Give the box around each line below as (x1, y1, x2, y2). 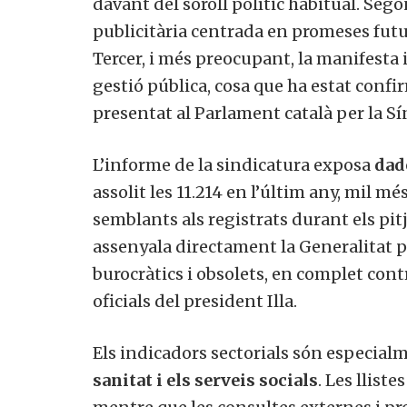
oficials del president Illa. (93, 291, 297, 313)
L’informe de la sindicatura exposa (93, 154, 374, 176)
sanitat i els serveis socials (93, 370, 318, 392)
